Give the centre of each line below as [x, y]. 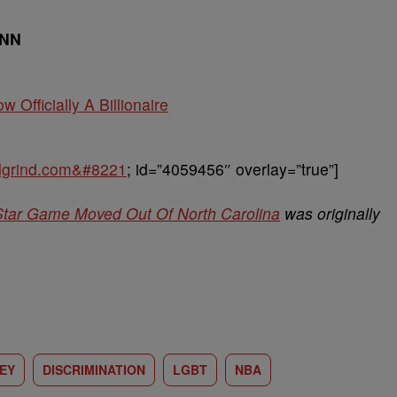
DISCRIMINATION [94, 369]
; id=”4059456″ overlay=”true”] [233, 168]
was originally [330, 213]
